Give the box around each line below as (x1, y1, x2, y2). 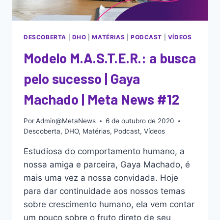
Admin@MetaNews (36, 117, 96, 125)
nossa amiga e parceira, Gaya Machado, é (24, 160, 190, 170)
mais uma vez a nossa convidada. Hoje (24, 173, 178, 183)
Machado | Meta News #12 (24, 90, 179, 108)
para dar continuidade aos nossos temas (24, 186, 185, 196)
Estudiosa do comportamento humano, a (24, 146, 185, 157)
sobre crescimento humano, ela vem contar (24, 199, 194, 210)
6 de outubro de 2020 (106, 117, 175, 125)
